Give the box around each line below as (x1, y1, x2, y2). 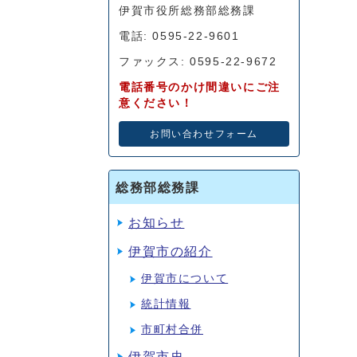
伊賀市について (141, 273, 229, 284)
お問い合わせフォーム (150, 129, 258, 139)
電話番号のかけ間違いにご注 (119, 81, 280, 93)
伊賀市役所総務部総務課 (119, 5, 256, 17)
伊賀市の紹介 (128, 245, 213, 258)
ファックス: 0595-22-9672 (119, 56, 277, 68)
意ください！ (119, 97, 194, 109)
